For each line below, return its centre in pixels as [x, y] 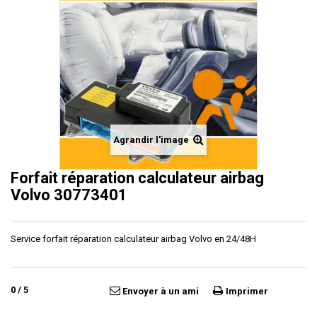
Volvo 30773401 [69, 195]
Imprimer [247, 291]
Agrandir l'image [151, 140]
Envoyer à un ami [161, 291]
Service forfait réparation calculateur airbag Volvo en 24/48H [133, 239]
